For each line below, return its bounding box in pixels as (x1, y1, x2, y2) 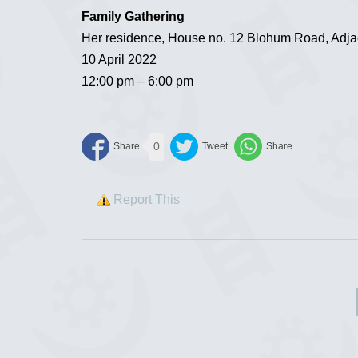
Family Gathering (82, 9, 185, 23)
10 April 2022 (82, 52, 157, 66)
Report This (113, 192, 180, 206)
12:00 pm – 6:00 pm (82, 74, 193, 88)
